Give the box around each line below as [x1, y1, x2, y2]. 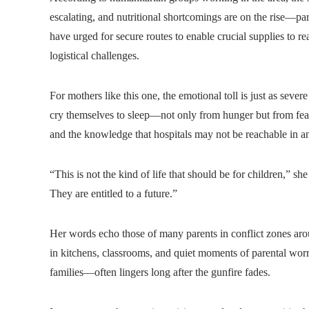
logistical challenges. [50, 49, 139, 61]
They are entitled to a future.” [50, 187, 177, 199]
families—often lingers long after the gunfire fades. [50, 266, 270, 278]
